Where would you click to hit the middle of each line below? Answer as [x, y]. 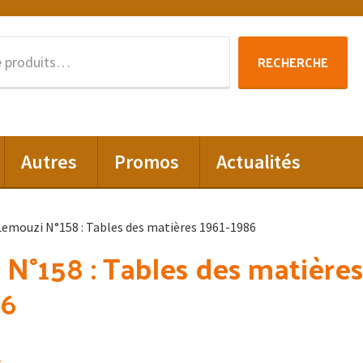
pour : [141, 67]
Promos [147, 162]
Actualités [258, 162]
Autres [49, 162]
